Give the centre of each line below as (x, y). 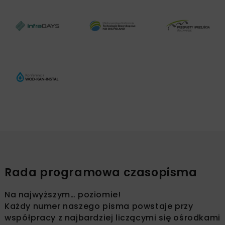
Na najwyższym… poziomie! (63, 195)
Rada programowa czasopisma (101, 173)
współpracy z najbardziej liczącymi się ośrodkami (113, 218)
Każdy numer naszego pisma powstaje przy (99, 206)
